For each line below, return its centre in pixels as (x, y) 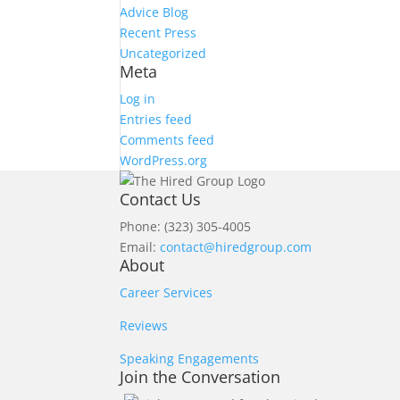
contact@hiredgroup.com (236, 247)
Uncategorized (163, 53)
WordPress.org (164, 160)
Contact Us (161, 199)
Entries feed (156, 119)
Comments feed (167, 140)
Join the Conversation (200, 377)
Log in (138, 99)
